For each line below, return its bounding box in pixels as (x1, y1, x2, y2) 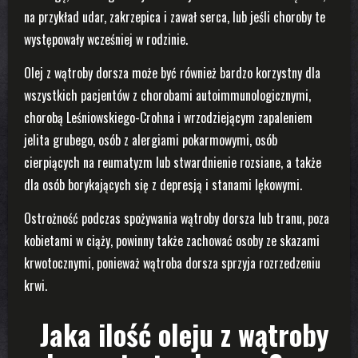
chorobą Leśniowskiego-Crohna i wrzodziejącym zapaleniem (24, 108, 312, 128)
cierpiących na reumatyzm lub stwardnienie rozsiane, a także (24, 153, 321, 173)
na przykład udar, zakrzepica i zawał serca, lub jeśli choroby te (24, 7, 325, 27)
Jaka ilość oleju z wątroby (40, 313, 329, 356)
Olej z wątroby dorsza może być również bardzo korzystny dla (24, 63, 320, 83)
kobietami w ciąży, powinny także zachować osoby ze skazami (24, 231, 320, 251)
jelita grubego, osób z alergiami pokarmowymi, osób (24, 130, 277, 150)
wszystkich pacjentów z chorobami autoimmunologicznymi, (24, 86, 311, 105)
